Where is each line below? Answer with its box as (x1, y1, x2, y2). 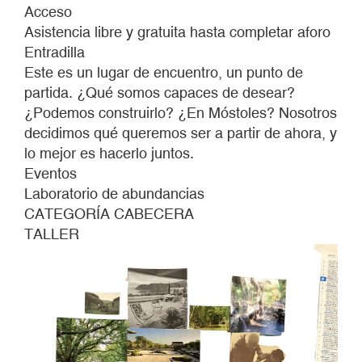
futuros (80, 157, 124, 174)
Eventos (24, 165, 77, 182)
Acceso (24, 3, 72, 20)
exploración (80, 76, 154, 93)
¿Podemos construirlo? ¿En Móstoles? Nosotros (24, 104, 337, 121)
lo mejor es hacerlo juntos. (24, 145, 194, 162)
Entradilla (24, 44, 85, 61)
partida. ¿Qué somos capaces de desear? (24, 84, 295, 101)
